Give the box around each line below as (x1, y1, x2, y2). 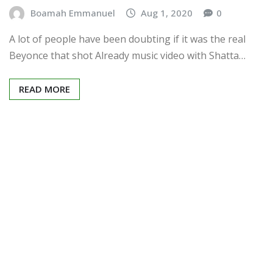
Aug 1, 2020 (141, 6, 193, 19)
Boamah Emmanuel (30, 6, 115, 19)
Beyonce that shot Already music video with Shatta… (9, 49, 246, 63)
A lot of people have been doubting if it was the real (9, 32, 246, 46)
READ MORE (19, 83, 70, 96)
